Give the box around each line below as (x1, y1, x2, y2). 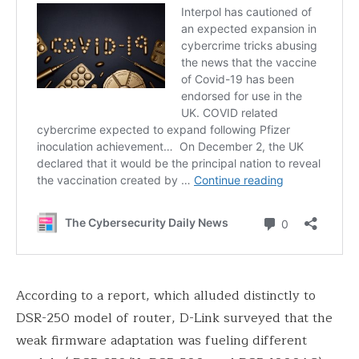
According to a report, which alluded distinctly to (16, 285, 316, 306)
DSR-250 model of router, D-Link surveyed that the (16, 308, 333, 329)
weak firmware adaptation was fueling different (16, 330, 307, 351)
